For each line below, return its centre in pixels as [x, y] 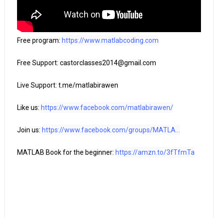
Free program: [39, 41]
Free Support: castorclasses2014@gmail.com [86, 63]
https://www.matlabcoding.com [110, 41]
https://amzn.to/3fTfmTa [155, 153]
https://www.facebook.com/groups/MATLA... [111, 130]
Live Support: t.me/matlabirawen [67, 85]
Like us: [29, 108]
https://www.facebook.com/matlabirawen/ [107, 108]
